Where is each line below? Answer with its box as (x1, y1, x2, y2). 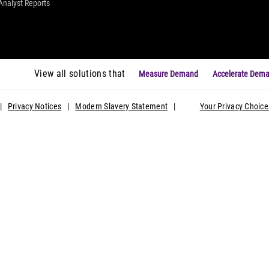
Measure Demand (138, 68, 198, 79)
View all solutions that (34, 67, 125, 79)
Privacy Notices (7, 101, 62, 111)
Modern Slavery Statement (75, 101, 168, 111)
